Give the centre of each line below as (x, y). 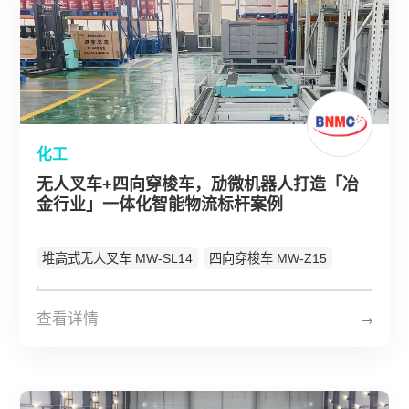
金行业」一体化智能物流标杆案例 (160, 204)
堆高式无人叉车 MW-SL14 (118, 258)
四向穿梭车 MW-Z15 (268, 258)
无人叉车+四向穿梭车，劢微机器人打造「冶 (198, 184)
